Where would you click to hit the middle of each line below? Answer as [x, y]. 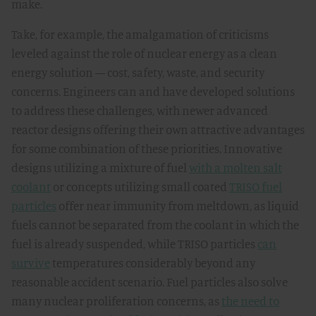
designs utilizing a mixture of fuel [100, 168]
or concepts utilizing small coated [140, 187]
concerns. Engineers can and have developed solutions [153, 91]
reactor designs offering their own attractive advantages [158, 129]
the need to [250, 301]
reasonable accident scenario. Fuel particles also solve [150, 282]
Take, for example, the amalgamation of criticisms [140, 34]
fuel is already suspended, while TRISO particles [134, 244]
